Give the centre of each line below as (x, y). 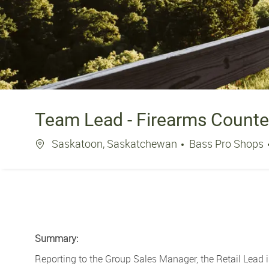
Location (55, 143)
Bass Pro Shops (228, 143)
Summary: (56, 238)
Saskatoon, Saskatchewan (114, 143)
